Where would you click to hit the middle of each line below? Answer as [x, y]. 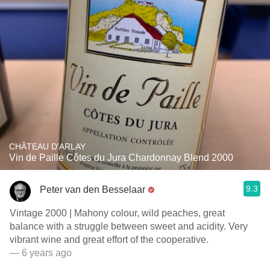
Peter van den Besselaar [93, 189]
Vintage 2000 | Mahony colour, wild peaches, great [117, 213]
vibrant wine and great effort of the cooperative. [109, 240]
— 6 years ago [41, 253]
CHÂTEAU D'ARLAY [47, 146]
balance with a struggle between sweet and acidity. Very [129, 226]
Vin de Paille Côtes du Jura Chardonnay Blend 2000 [121, 158]
